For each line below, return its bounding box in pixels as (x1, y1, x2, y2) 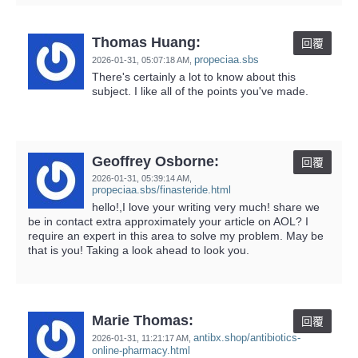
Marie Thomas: (92, 312, 193, 328)
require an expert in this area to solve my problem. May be (28, 229, 324, 242)
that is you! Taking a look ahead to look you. (28, 243, 249, 257)
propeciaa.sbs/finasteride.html (92, 183, 231, 196)
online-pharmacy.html (92, 344, 190, 356)
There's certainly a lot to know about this (92, 70, 296, 83)
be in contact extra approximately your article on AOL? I (28, 214, 308, 228)
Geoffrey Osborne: (92, 153, 219, 169)
